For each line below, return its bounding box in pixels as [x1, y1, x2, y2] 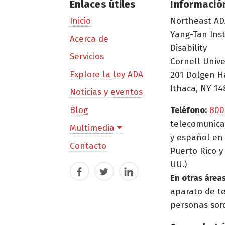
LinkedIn [121, 168, 156, 179]
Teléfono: [170, 104, 207, 116]
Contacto [70, 140, 106, 151]
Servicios [70, 51, 104, 62]
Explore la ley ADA [70, 69, 143, 80]
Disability [170, 42, 207, 53]
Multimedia [70, 123, 115, 134]
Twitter [96, 168, 125, 179]
